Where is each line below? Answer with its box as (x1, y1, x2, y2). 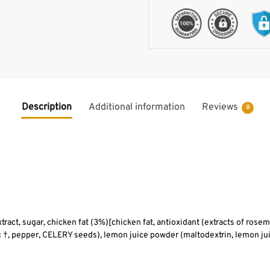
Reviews (201, 101, 238, 113)
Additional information (88, 101, 185, 113)
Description (21, 101, 72, 113)
